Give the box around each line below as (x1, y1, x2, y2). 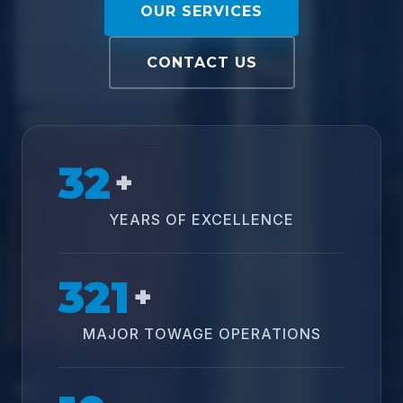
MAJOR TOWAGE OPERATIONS (82, 325, 321, 343)
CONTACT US (146, 54, 257, 71)
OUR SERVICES (140, 3, 263, 20)
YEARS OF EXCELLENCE (109, 210, 294, 228)
